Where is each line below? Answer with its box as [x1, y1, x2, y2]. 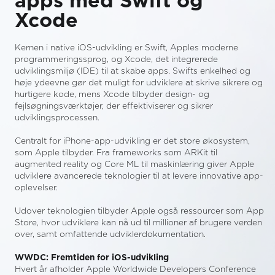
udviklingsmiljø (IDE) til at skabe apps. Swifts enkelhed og [15, 67, 250, 76]
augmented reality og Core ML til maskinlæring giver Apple [15, 160, 254, 169]
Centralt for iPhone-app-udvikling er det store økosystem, [15, 137, 250, 145]
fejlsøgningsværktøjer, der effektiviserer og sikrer [15, 102, 213, 110]
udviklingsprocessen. [15, 114, 99, 122]
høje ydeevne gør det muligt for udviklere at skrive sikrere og [15, 79, 263, 87]
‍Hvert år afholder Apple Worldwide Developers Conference [15, 265, 256, 274]
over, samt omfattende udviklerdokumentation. [15, 230, 206, 239]
